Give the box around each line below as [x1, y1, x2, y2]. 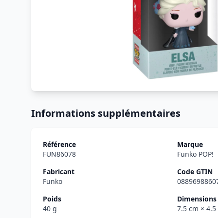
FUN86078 [43, 149, 76, 159]
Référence [43, 140, 76, 149]
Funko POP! [177, 149, 214, 159]
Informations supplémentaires [31, 107, 181, 120]
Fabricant [43, 167, 74, 176]
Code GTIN [177, 167, 213, 176]
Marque [177, 140, 203, 149]
